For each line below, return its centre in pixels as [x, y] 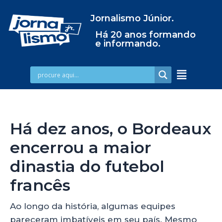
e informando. [128, 44]
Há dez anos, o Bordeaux [111, 128]
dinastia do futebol [87, 166]
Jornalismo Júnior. [132, 18]
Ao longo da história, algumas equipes [93, 206]
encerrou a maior [81, 147]
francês [40, 185]
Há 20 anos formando [145, 35]
